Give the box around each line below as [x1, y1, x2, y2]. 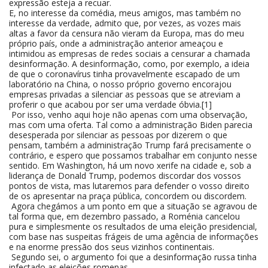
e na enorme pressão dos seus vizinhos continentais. [9, 241, 214, 252]
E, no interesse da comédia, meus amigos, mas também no [9, 7, 241, 19]
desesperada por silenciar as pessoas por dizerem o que [9, 129, 227, 141]
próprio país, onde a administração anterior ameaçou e [9, 38, 223, 49]
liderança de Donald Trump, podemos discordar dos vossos [9, 170, 241, 181]
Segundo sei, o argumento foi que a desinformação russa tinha [9, 251, 257, 263]
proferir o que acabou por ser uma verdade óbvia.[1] [9, 99, 212, 110]
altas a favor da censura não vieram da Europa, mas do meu [9, 28, 244, 39]
